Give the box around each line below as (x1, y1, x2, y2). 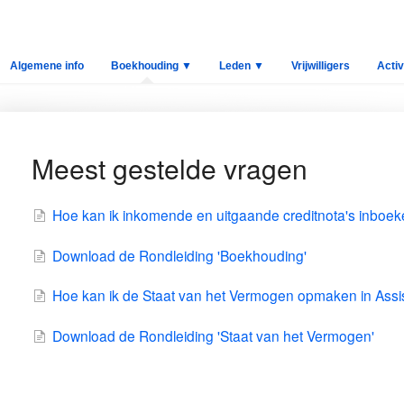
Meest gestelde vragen (31, 149, 308, 188)
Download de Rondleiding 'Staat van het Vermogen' (51, 326, 374, 346)
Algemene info (9, 60, 84, 72)
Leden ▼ (218, 60, 264, 72)
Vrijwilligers (290, 60, 350, 72)
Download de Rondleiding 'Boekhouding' (51, 244, 307, 265)
